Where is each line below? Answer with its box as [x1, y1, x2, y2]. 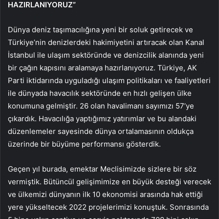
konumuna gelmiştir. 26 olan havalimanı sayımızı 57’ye [8, 101, 194, 110]
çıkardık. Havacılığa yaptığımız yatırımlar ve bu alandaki [8, 113, 197, 123]
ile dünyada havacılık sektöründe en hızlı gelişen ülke [8, 88, 192, 98]
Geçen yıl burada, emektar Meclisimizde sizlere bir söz [8, 164, 197, 174]
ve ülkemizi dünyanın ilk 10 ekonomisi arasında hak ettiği [8, 189, 203, 199]
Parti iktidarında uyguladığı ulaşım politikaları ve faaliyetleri [8, 75, 211, 85]
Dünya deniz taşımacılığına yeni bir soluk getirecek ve [8, 24, 193, 34]
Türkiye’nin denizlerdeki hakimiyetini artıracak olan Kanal [8, 37, 204, 47]
